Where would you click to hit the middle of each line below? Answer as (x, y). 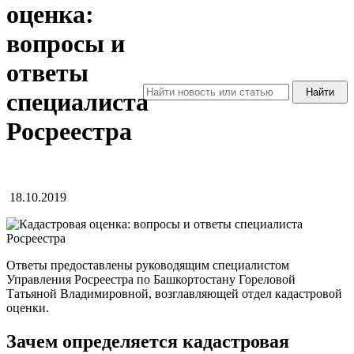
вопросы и (66, 44)
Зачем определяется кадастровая (148, 341)
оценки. (28, 307)
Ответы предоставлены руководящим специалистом (148, 265)
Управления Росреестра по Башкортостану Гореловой (151, 279)
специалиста (77, 102)
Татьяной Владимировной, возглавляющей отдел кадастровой (174, 293)
